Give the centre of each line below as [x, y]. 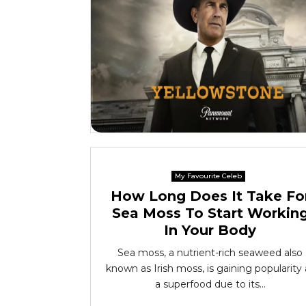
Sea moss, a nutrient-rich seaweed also [210, 253]
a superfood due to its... [210, 284]
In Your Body [210, 230]
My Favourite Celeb [208, 176]
